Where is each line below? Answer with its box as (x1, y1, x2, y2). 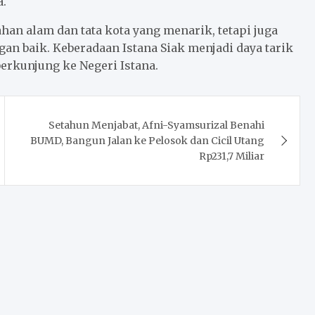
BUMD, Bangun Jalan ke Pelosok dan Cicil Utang (30, 134, 265, 148)
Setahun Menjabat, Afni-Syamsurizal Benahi (49, 119, 265, 132)
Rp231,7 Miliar (199, 150, 265, 163)
